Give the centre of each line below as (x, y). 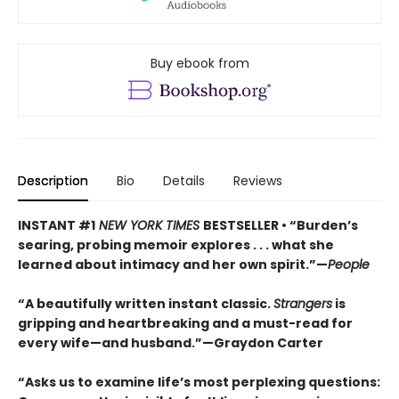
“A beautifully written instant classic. (146, 304)
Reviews (258, 181)
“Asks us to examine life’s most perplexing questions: (199, 383)
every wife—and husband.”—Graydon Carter (171, 343)
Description (53, 181)
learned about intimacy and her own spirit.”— (173, 265)
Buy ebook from (199, 64)
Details (184, 181)
